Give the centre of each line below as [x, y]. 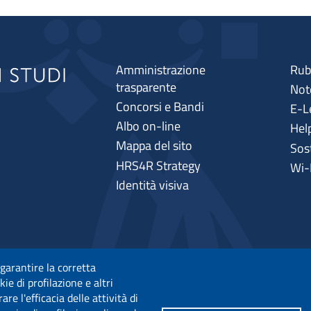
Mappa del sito [154, 146]
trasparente [146, 87]
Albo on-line [148, 126]
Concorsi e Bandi [160, 106]
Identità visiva [152, 185]
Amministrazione [160, 69]
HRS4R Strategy [158, 165]
